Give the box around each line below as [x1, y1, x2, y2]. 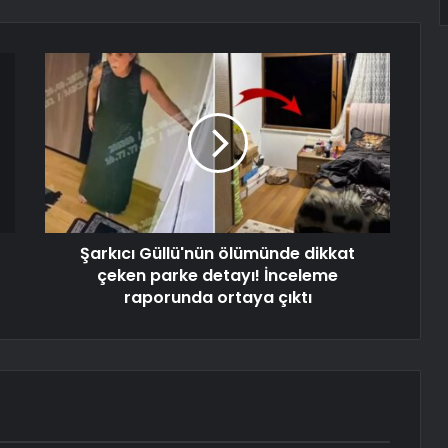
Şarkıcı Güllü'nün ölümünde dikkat [80, 242, 355, 266]
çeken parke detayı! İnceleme [97, 264, 338, 288]
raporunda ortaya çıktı [123, 286, 312, 310]
